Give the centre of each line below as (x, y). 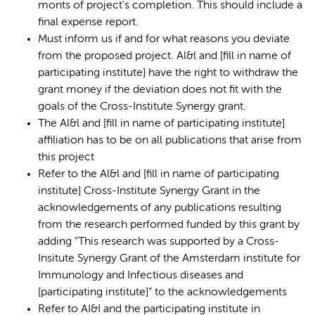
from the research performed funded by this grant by (169, 225)
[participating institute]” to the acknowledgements (162, 292)
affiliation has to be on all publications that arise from (170, 141)
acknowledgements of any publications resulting (160, 208)
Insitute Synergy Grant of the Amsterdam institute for (169, 259)
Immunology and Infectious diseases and (141, 276)
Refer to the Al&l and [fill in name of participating (159, 174)
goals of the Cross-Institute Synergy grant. (142, 107)
